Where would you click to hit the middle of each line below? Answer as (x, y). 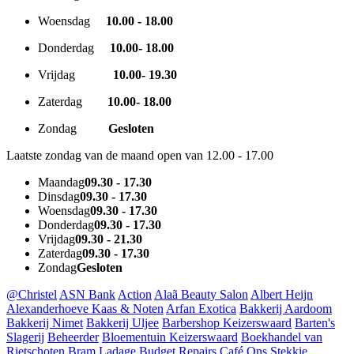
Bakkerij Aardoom (286, 309)
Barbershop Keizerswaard (227, 323)
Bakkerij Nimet (45, 323)
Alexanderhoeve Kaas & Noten (85, 309)
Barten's (315, 323)
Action (135, 295)
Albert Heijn (282, 295)
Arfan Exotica (201, 309)
